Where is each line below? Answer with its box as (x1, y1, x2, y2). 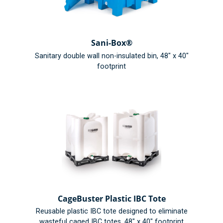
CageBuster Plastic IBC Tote (57, 193, 166, 204)
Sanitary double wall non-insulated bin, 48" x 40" (34, 51, 189, 60)
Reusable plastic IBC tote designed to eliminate (35, 207, 188, 216)
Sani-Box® (91, 37, 132, 49)
